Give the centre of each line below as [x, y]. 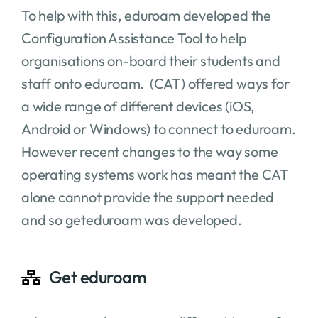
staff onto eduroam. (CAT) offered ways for [155, 83]
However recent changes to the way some [149, 151]
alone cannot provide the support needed [148, 197]
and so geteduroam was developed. [131, 219]
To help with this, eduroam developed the [146, 15]
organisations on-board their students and [150, 60]
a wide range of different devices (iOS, [138, 106]
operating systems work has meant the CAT [155, 174]
